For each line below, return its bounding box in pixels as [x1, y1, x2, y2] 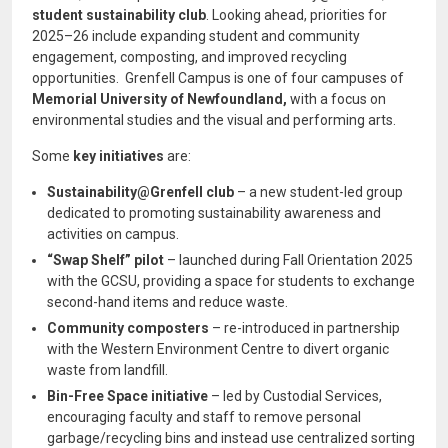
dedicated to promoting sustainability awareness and [47, 205, 381, 221]
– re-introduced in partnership [209, 320, 400, 336]
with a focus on [290, 91, 386, 107]
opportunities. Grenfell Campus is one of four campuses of [32, 70, 404, 86]
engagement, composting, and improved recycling [32, 49, 347, 65]
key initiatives [73, 148, 164, 164]
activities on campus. [47, 226, 179, 242]
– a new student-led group [234, 184, 403, 200]
